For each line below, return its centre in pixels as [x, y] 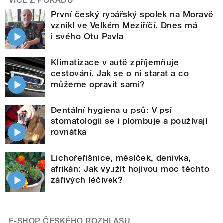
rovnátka [69, 132]
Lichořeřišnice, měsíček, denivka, [121, 158]
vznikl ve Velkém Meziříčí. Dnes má [124, 25]
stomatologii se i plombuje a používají [129, 121]
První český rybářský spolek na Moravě [132, 14]
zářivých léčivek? [87, 179]
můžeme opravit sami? [98, 84]
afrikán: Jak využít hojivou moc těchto [130, 168]
